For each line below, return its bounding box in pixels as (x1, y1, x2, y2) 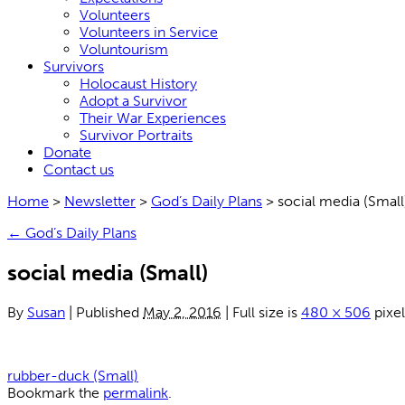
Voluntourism (80, 41, 168, 58)
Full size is (229, 303, 301, 321)
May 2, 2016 (143, 303, 221, 321)
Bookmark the (7, 383, 103, 401)
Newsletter (64, 193, 136, 210)
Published (76, 303, 139, 321)
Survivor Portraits (80, 127, 193, 144)
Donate (43, 144, 91, 161)
